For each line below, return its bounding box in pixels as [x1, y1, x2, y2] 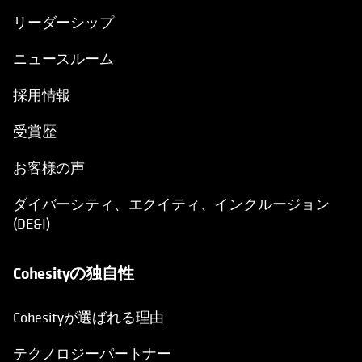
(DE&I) [13, 214, 50, 234]
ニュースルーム [13, 49, 114, 69]
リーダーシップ [13, 13, 114, 32]
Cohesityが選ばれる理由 [13, 308, 165, 327]
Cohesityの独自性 [13, 262, 134, 284]
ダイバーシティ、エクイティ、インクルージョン [13, 195, 330, 214]
